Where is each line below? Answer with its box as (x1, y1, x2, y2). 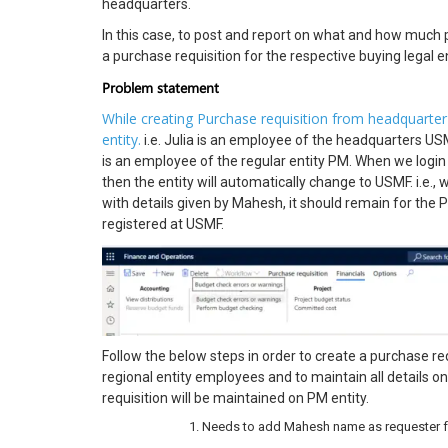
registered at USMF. (102, 216, 224, 232)
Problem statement (102, 78, 219, 97)
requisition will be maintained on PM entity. (102, 389, 369, 406)
